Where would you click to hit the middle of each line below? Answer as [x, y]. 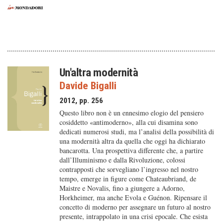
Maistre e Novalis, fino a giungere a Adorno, [122, 188]
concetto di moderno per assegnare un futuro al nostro [135, 207]
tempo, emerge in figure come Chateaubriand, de [128, 179]
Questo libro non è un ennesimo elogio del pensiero [131, 113]
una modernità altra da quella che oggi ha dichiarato [132, 141]
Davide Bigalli [88, 86]
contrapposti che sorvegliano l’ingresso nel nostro [129, 169]
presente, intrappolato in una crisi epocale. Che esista [133, 216]
